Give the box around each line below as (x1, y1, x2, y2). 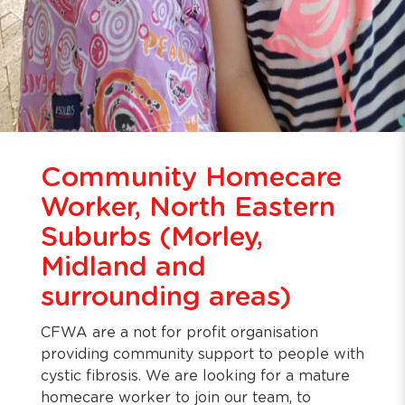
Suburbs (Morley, (41, 224, 263, 251)
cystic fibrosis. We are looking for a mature (41, 369, 350, 383)
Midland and (41, 254, 206, 281)
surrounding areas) (41, 284, 292, 311)
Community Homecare (41, 165, 342, 192)
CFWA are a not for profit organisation (41, 325, 318, 340)
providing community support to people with (41, 347, 364, 362)
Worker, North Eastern (41, 194, 335, 221)
